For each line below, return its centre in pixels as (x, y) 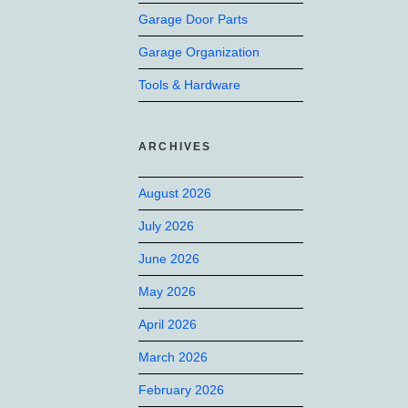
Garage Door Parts (193, 19)
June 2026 (169, 259)
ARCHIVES (175, 147)
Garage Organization (199, 52)
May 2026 (167, 291)
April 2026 (168, 324)
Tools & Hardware (189, 85)
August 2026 (175, 193)
